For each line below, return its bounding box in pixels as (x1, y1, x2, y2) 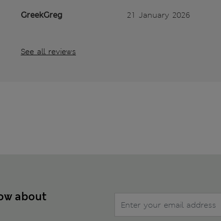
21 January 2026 (127, 10, 190, 21)
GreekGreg (21, 10, 62, 21)
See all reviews (21, 46, 76, 57)
